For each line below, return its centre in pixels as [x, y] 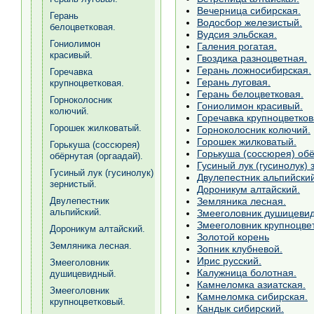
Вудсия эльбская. [237, 34]
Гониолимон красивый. [250, 105]
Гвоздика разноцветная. [252, 58]
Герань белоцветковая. [250, 94]
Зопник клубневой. [240, 248]
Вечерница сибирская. [249, 10]
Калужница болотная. [247, 272]
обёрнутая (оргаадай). [96, 156]
